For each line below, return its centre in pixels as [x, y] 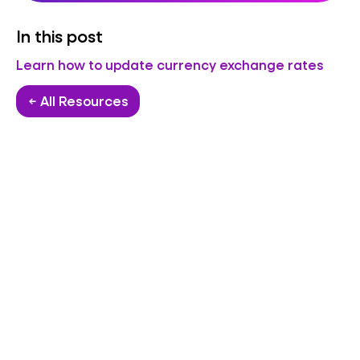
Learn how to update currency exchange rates [170, 65]
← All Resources [78, 101]
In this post [59, 36]
